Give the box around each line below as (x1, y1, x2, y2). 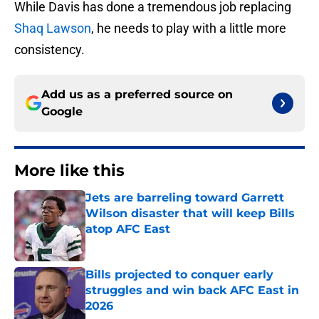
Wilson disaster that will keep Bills (85, 206, 295, 221)
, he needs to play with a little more (91, 21, 286, 36)
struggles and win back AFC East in (85, 283, 299, 298)
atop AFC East (85, 222, 170, 236)
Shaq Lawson (14, 21, 91, 36)
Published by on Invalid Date (85, 237, 209, 249)
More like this (14, 161, 125, 181)
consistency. (14, 42, 85, 58)
